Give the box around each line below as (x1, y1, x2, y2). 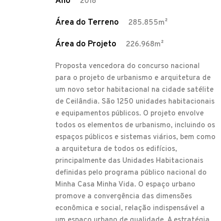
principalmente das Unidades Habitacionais (55, 156, 203, 166)
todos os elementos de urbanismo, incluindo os (55, 120, 215, 130)
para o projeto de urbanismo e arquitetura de (55, 73, 211, 83)
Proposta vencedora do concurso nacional (55, 61, 200, 71)
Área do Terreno (55, 17, 119, 28)
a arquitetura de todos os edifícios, (55, 144, 177, 154)
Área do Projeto (55, 38, 116, 50)
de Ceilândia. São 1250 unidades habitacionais (55, 97, 215, 107)
